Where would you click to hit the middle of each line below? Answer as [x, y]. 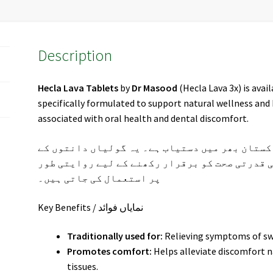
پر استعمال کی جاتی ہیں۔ [100, 178]
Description [75, 55]
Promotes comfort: [110, 251]
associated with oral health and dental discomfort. [144, 119]
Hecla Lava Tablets [78, 88]
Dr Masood [155, 88]
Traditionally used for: [115, 236]
